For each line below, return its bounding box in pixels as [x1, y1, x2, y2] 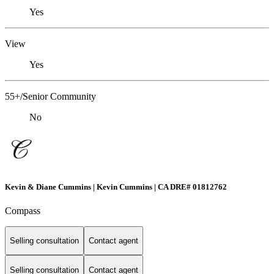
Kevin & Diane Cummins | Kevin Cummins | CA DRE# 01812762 [5, 182, 227, 191]
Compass [5, 205, 40, 216]
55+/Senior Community [5, 91, 96, 102]
